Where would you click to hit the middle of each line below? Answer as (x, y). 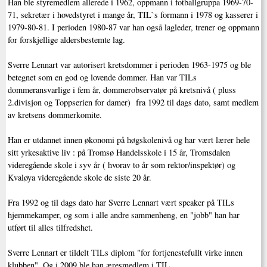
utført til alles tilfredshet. (50, 228)
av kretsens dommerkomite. (55, 115)
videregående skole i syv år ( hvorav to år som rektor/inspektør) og (121, 165)
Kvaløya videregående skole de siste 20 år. (79, 178)
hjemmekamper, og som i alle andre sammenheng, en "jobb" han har (123, 215)
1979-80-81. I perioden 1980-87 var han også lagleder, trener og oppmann (133, 27)
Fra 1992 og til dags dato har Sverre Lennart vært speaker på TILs (121, 203)
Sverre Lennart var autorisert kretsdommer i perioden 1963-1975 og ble (129, 65)
